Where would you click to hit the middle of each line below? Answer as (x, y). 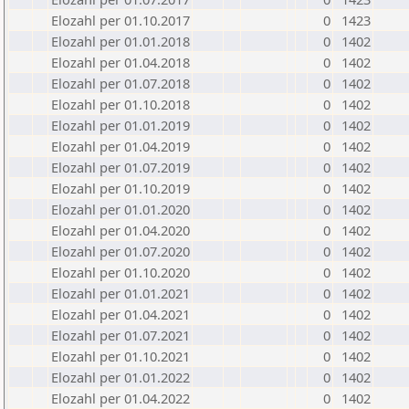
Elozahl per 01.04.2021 (121, 314)
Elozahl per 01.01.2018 (121, 41)
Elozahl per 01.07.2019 (121, 167)
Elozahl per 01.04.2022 (121, 398)
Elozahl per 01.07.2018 (121, 83)
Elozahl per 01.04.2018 (121, 62)
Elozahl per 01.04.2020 (121, 230)
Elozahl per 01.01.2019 (121, 125)
